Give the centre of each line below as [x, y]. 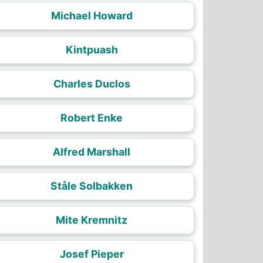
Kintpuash [92, 50]
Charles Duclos [92, 84]
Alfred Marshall [92, 152]
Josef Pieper [92, 254]
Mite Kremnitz [92, 220]
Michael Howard [92, 16]
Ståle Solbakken [92, 186]
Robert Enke [92, 118]
